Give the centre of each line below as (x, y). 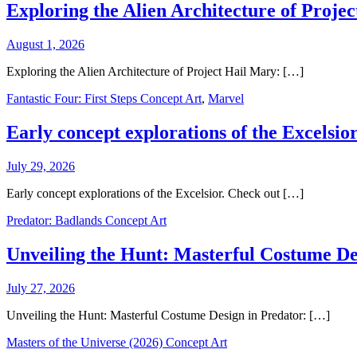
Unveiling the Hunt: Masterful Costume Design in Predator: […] (168, 315)
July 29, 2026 (41, 166)
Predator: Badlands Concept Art (86, 220)
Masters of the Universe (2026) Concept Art (117, 342)
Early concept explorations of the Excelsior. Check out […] (155, 193)
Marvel (226, 98)
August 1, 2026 (45, 44)
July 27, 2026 (41, 288)
